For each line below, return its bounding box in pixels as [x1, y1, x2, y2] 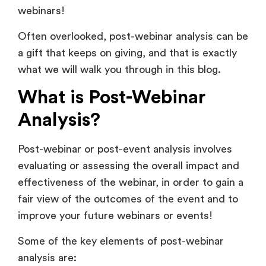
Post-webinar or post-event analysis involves [18, 144, 232, 155]
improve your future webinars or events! [18, 210, 216, 221]
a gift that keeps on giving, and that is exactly [18, 47, 237, 58]
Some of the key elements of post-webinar [18, 235, 224, 246]
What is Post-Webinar [18, 88, 205, 107]
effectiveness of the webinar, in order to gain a [18, 177, 243, 188]
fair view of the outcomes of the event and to [18, 194, 238, 205]
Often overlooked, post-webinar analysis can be [18, 30, 248, 42]
